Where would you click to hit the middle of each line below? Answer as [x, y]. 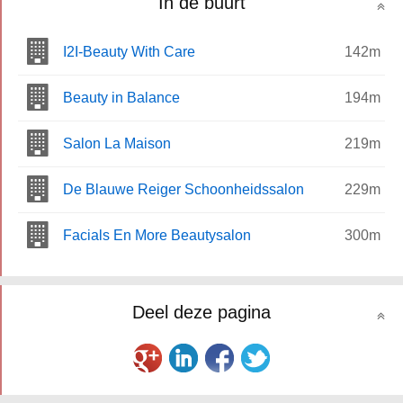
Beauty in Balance [121, 97]
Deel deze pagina [201, 312]
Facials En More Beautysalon [157, 235]
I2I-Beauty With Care [129, 51]
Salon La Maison [117, 143]
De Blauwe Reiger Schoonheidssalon [184, 189]
